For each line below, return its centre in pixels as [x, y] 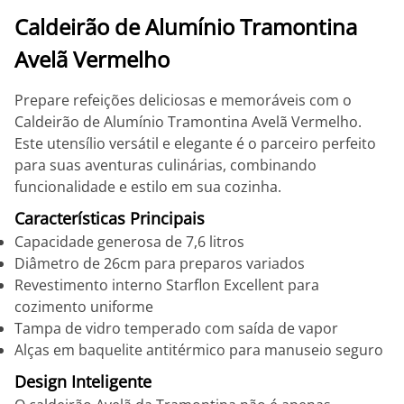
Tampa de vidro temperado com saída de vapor [176, 328]
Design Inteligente [83, 381]
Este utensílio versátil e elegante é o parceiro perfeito [195, 143]
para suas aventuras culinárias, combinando [165, 165]
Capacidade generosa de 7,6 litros [129, 242]
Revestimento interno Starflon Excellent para [167, 285]
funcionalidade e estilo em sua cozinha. [148, 187]
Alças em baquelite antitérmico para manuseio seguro [199, 350]
